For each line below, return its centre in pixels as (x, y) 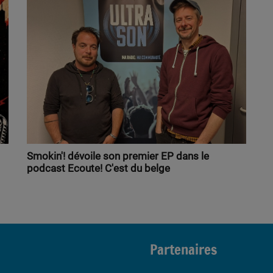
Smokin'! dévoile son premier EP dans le (118, 156)
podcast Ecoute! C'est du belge (98, 168)
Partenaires (183, 250)
